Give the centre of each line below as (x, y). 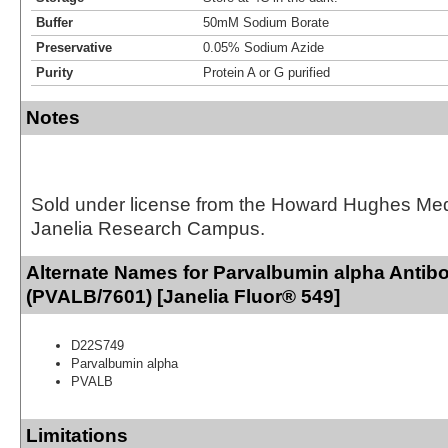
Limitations (77, 435)
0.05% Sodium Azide (263, 47)
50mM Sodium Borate (266, 22)
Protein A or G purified (266, 72)
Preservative (74, 47)
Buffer (54, 22)
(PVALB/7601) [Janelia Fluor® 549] (183, 296)
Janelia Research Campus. (148, 228)
